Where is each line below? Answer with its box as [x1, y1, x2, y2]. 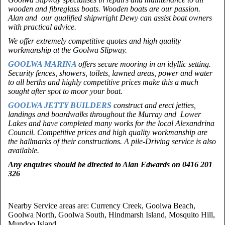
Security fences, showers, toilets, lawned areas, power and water [8, 69, 212, 77]
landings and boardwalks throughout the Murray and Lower [8, 110, 201, 119]
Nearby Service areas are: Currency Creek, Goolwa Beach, [8, 201, 195, 210]
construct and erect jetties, [114, 101, 196, 109]
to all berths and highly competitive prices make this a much [8, 78, 198, 86]
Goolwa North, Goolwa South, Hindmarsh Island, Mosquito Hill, [8, 210, 215, 219]
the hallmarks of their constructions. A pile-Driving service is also [8, 137, 216, 146]
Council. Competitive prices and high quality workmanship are [8, 128, 207, 137]
